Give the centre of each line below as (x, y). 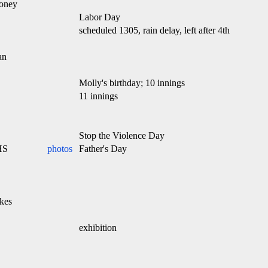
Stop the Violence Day (122, 135)
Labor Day (100, 17)
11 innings (98, 96)
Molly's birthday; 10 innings (132, 83)
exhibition (98, 228)
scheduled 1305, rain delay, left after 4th (154, 30)
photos (60, 149)
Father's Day (103, 149)
